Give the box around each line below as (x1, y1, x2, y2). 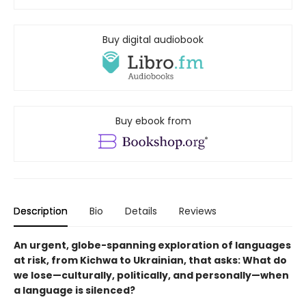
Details (125, 204, 157, 218)
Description (14, 204, 68, 218)
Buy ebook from (115, 113, 191, 128)
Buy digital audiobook (102, 33, 204, 47)
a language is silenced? (14, 283, 135, 297)
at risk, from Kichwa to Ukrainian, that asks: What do (14, 253, 287, 267)
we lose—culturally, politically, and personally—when (14, 268, 289, 282)
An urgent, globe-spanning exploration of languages (14, 238, 291, 252)
